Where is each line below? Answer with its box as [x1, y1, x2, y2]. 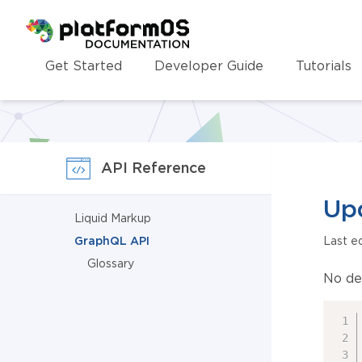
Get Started [45, 57, 122, 73]
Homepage [25, 21, 97, 36]
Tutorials [296, 57, 351, 73]
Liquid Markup [74, 212, 151, 225]
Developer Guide [154, 57, 263, 73]
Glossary [87, 257, 134, 270]
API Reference [101, 159, 206, 176]
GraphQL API [74, 234, 149, 247]
